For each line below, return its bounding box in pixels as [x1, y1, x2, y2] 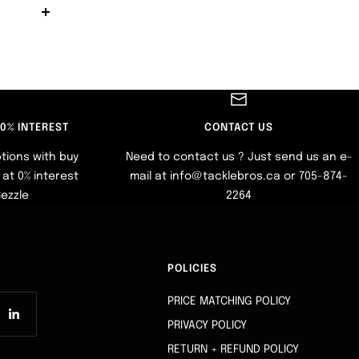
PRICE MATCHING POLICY [167, 296, 291, 308]
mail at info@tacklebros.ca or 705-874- [130, 171, 348, 183]
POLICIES [167, 264, 217, 275]
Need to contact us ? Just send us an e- [125, 151, 353, 163]
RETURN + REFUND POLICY [167, 344, 299, 356]
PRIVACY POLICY [167, 320, 247, 332]
